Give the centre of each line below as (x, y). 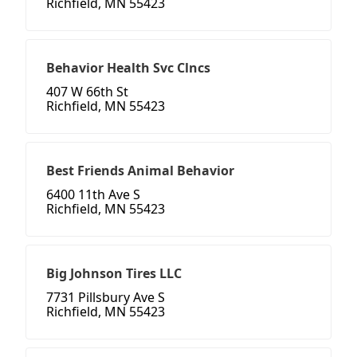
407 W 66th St (87, 92)
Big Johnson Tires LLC (114, 274)
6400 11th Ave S (93, 195)
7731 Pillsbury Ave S (106, 298)
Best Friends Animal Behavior (140, 171)
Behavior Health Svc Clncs (128, 68)
